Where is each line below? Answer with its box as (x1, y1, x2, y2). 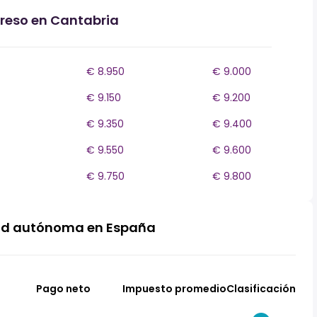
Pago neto (36, 282, 91, 296)
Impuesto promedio (122, 282, 226, 296)
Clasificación (226, 282, 296, 296)
